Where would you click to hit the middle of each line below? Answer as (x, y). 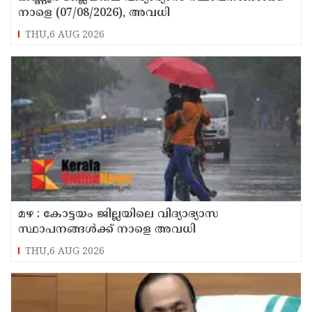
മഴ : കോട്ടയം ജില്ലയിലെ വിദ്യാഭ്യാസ (118, 214)
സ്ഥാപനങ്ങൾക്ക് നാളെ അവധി (107, 229)
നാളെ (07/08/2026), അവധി (94, 13)
